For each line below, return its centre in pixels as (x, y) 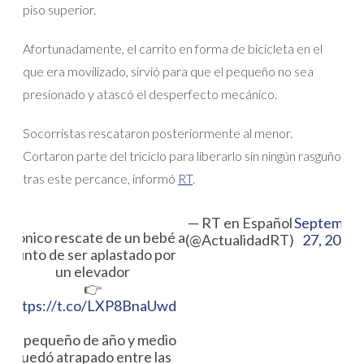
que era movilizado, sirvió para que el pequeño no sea (168, 71)
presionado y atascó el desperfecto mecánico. (150, 93)
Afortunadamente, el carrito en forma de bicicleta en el (173, 48)
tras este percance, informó (100, 178)
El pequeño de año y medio (92, 339)
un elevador (92, 271)
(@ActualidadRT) (240, 239)
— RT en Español (240, 222)
